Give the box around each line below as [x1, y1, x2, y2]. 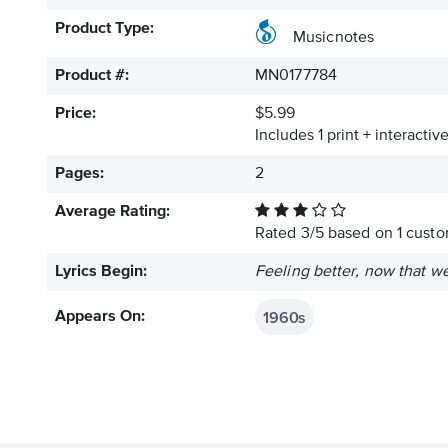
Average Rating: [55, 204, 170, 220]
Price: [55, 106, 96, 122]
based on [323, 226, 397, 242]
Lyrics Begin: [55, 264, 147, 280]
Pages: [55, 166, 104, 182]
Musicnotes [293, 30, 374, 46]
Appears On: [55, 309, 145, 325]
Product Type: [55, 21, 154, 37]
